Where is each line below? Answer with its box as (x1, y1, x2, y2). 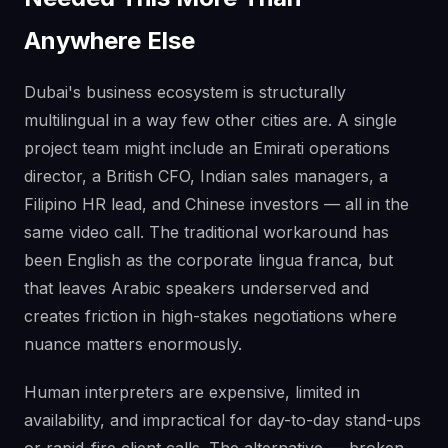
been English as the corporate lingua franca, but (24, 249, 393, 270)
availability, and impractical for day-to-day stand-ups (24, 409, 421, 430)
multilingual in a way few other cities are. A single (24, 109, 397, 130)
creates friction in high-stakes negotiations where (24, 305, 397, 326)
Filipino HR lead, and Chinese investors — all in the (24, 193, 409, 214)
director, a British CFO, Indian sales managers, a (24, 165, 388, 186)
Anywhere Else (24, 25, 195, 55)
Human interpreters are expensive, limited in (24, 381, 360, 402)
